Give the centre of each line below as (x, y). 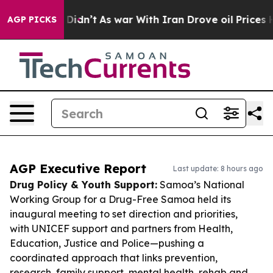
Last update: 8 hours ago (218, 168)
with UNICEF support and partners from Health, (121, 229)
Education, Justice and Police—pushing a (107, 243)
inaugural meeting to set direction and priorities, (124, 214)
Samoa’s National (201, 185)
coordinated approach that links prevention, (114, 258)
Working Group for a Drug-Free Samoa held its (120, 199)
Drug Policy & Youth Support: (83, 185)
